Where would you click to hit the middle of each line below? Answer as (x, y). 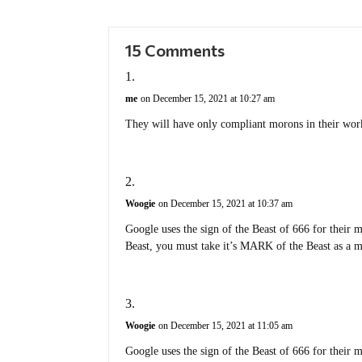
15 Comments (175, 51)
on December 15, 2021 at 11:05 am (226, 326)
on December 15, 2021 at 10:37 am (226, 204)
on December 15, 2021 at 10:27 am (208, 99)
